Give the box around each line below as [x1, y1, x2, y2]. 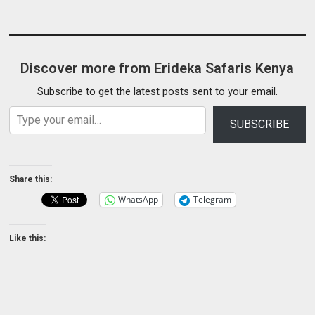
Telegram [193, 193, 232, 206]
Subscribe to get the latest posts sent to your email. [37, 84, 278, 98]
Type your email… [8, 98, 40, 112]
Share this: [9, 174, 53, 184]
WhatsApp [118, 193, 159, 206]
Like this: [9, 233, 46, 243]
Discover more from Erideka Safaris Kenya [20, 59, 295, 77]
